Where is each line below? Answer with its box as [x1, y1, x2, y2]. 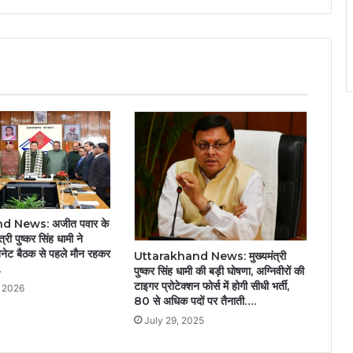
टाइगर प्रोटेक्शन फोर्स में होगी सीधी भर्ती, [133, 279, 289, 294]
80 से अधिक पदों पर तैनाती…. [133, 294, 256, 309]
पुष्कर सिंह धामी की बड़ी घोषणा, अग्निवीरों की [133, 264, 304, 279]
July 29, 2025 [143, 314, 204, 327]
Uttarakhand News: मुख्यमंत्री [133, 249, 286, 264]
